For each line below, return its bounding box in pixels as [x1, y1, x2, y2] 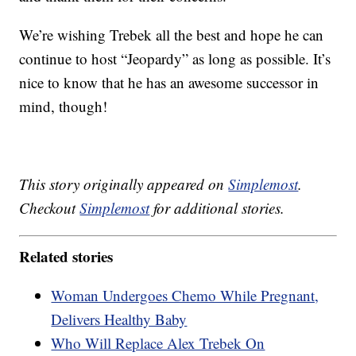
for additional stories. [149, 198, 285, 219]
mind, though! [19, 96, 108, 117]
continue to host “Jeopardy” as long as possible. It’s [19, 48, 331, 69]
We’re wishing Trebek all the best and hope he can [19, 25, 324, 45]
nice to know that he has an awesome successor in [19, 72, 319, 93]
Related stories [19, 245, 114, 267]
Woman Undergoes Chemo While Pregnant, [51, 284, 319, 305]
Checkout [19, 198, 80, 219]
